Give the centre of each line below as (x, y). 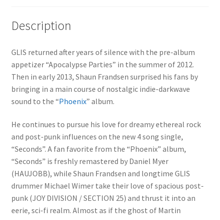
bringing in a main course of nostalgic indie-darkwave (100, 89)
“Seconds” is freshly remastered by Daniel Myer (90, 161)
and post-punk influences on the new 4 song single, (97, 137)
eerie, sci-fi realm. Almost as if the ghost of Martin (96, 210)
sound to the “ (35, 101)
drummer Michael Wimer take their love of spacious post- (107, 186)
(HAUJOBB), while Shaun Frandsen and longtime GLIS (100, 174)
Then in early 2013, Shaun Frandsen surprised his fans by (104, 76)
